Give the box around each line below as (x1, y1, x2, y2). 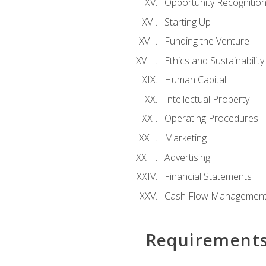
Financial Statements (164, 170, 252, 183)
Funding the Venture (164, 34, 249, 48)
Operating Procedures (164, 112, 258, 125)
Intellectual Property (164, 92, 249, 106)
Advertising (164, 150, 210, 164)
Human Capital (164, 73, 226, 87)
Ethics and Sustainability (164, 53, 264, 67)
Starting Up (164, 15, 211, 28)
